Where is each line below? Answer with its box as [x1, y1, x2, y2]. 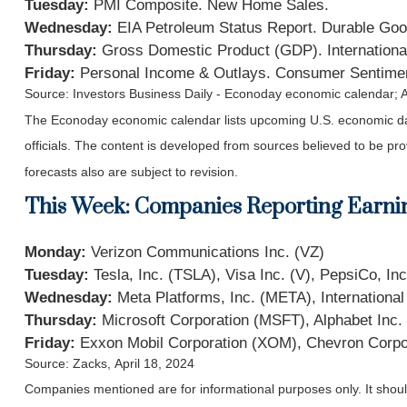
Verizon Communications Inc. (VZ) [90, 243, 324, 261]
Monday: [24, 243, 91, 261]
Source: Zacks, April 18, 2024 [24, 355, 194, 371]
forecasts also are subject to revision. [24, 164, 238, 180]
